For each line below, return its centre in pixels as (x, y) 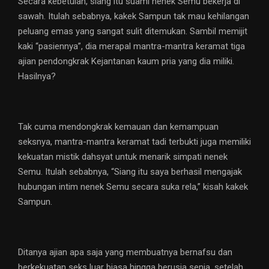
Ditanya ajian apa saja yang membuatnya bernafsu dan (125, 252)
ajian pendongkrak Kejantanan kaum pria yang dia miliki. (126, 62)
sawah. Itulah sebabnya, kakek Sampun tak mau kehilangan (134, 17)
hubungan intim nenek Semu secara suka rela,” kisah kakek (133, 187)
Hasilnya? (37, 77)
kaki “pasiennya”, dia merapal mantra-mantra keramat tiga (131, 47)
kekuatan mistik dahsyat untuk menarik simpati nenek (123, 157)
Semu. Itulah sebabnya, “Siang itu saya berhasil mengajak (130, 172)
